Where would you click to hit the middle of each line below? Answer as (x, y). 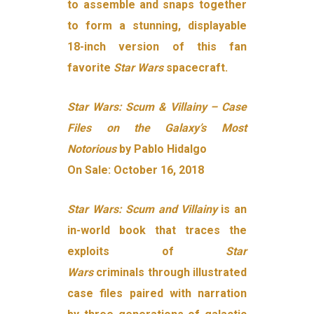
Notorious (92, 149)
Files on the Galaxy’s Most (157, 128)
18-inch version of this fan (157, 47)
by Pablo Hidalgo (162, 149)
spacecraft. (196, 68)
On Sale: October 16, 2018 (136, 170)
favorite (91, 68)
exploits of (146, 252)
